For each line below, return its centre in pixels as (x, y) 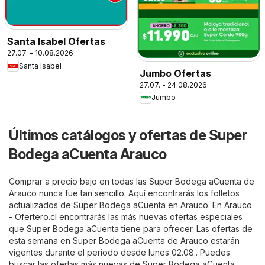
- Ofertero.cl (33, 216)
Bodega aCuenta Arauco (88, 154)
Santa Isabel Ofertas (56, 42)
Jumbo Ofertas (175, 73)
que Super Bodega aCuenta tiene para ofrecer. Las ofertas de (131, 228)
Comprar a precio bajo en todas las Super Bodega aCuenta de (132, 181)
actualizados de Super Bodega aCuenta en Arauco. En (117, 205)
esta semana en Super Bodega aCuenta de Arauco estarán (124, 240)
